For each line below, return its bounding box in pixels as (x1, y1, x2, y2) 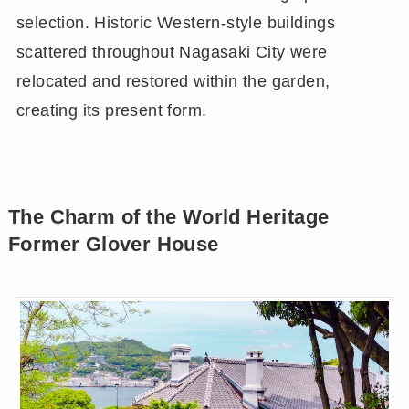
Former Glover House (7, 234, 219, 257)
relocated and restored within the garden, (16, 72, 330, 91)
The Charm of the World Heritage (7, 206, 330, 229)
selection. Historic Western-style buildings (16, 14, 336, 33)
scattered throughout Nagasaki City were (16, 43, 328, 62)
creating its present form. (16, 101, 207, 121)
